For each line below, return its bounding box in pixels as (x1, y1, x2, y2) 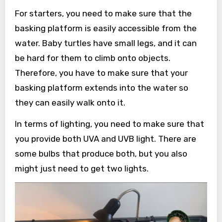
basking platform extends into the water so (14, 83, 188, 93)
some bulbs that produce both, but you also (14, 149, 187, 159)
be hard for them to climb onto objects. (14, 53, 170, 63)
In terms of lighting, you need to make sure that (14, 119, 204, 129)
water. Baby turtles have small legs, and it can (14, 38, 197, 49)
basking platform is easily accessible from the (14, 23, 197, 34)
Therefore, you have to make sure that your (14, 68, 188, 78)
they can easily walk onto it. (14, 98, 125, 108)
